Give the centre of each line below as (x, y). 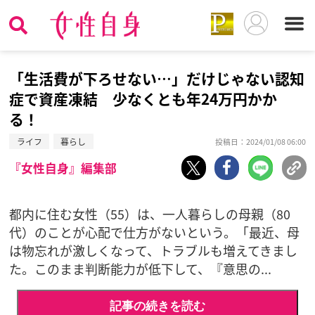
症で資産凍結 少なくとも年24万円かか (143, 99)
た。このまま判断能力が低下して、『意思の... (141, 269)
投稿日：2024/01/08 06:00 (260, 141)
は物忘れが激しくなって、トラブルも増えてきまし (154, 251)
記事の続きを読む (157, 306)
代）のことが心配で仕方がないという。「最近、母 (155, 232)
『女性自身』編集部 (63, 168)
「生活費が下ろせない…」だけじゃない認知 (157, 78)
